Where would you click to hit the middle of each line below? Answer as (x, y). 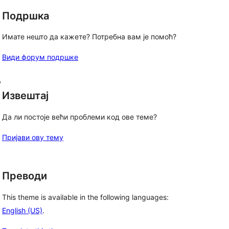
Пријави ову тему (33, 137)
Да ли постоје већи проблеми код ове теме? (79, 117)
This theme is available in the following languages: (85, 197)
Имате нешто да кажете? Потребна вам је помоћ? (89, 37)
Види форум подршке (40, 57)
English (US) (22, 210)
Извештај (25, 96)
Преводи (25, 176)
